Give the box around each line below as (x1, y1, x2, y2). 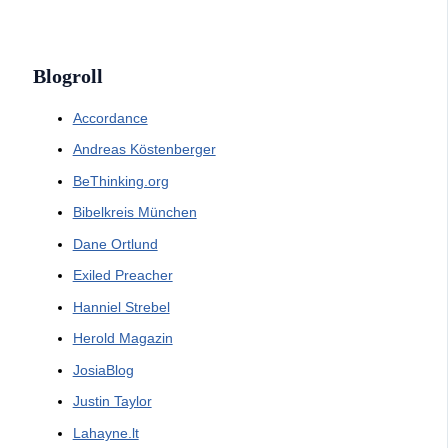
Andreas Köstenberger (72, 141, 216, 158)
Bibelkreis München (72, 204, 197, 221)
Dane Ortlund (72, 235, 158, 252)
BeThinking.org (72, 172, 169, 189)
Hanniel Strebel (72, 298, 170, 315)
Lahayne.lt (72, 424, 139, 441)
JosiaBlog (72, 361, 134, 378)
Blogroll (32, 64, 103, 87)
